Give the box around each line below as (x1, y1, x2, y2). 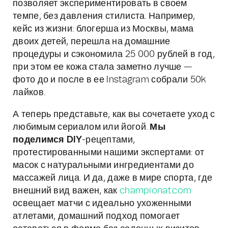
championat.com (119, 186, 192, 195)
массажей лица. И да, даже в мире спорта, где (13, 174, 213, 183)
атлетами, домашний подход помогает (13, 212, 180, 221)
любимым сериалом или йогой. (13, 123, 150, 132)
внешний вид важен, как (13, 186, 120, 195)
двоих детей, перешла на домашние (13, 37, 170, 46)
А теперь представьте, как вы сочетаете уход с (13, 110, 215, 119)
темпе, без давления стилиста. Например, (13, 12, 195, 21)
